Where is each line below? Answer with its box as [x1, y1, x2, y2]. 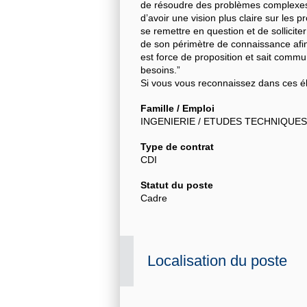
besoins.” [140, 64, 180, 76]
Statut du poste [140, 180, 213, 191]
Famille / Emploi [140, 103, 214, 114]
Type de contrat [140, 141, 214, 153]
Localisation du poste [147, 252, 287, 270]
